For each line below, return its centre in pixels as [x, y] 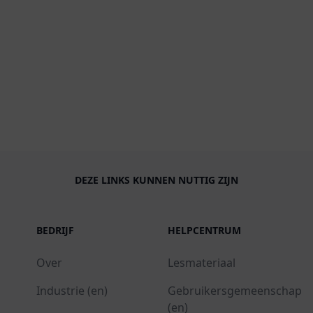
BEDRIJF [55, 231]
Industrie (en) [72, 291]
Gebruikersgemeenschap [234, 291]
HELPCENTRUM [204, 231]
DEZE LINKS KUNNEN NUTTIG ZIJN [156, 180]
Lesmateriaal [201, 263]
